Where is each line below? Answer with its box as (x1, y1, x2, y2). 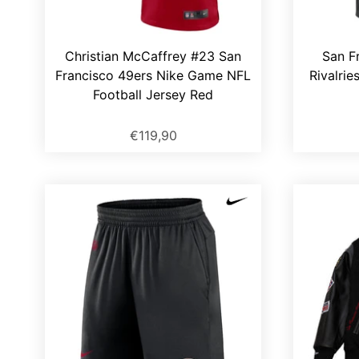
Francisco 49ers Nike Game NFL (55, 67, 251, 84)
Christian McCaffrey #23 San (65, 48, 241, 65)
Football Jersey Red (93, 87, 213, 103)
